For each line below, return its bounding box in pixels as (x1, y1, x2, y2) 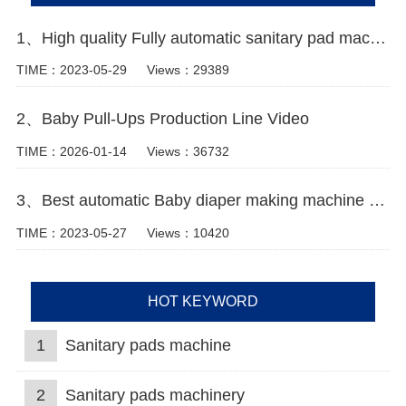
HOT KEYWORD (147, 294, 258, 310)
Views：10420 (146, 225, 229, 240)
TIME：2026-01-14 (15, 144, 127, 159)
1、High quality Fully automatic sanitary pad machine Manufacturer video (369, 28, 386, 47)
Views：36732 (146, 144, 229, 159)
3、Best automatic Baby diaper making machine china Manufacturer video (368, 190, 385, 209)
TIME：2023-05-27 (15, 225, 127, 240)
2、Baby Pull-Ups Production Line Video (15, 110, 309, 129)
